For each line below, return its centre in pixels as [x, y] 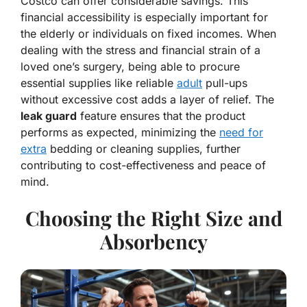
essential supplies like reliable [99, 83]
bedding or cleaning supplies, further [144, 149]
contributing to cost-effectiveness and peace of [143, 165]
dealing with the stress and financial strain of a [140, 50]
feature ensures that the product [161, 116]
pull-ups [225, 83]
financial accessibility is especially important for [144, 17]
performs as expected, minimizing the [120, 133]
